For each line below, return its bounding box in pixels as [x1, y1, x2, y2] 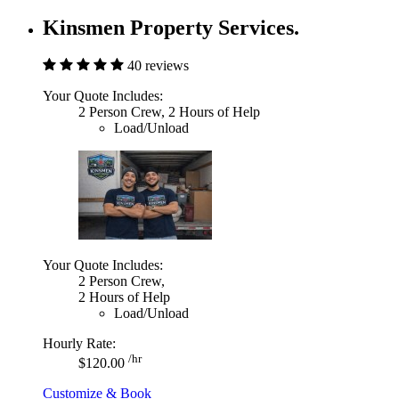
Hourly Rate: [43, 335, 116, 351]
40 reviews [127, 57, 189, 73]
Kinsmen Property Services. [43, 15, 299, 39]
